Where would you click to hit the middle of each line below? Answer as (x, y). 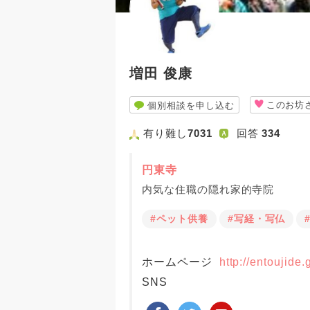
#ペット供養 (179, 219)
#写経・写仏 (256, 219)
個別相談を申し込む (191, 106)
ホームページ (181, 262)
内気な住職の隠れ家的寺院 (208, 189)
